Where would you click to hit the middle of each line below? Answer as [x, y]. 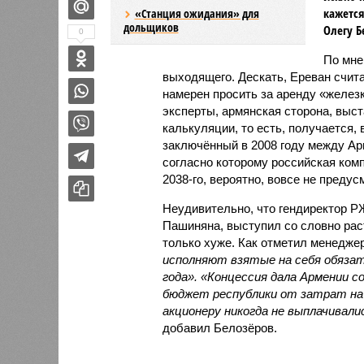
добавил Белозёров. [219, 327]
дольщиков [151, 27]
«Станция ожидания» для [197, 13]
